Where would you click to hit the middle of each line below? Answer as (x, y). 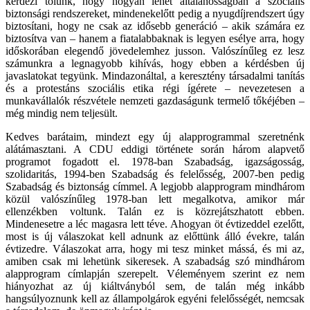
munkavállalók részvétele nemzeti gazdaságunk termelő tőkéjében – (155, 100)
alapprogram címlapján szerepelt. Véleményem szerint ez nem (155, 273)
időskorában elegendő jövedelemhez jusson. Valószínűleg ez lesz (155, 51)
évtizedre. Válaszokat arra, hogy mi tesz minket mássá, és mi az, (155, 248)
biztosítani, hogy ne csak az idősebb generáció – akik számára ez (155, 26)
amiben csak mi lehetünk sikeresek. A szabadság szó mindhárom (155, 261)
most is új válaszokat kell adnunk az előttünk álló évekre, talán (155, 236)
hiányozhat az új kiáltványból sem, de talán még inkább (155, 286)
